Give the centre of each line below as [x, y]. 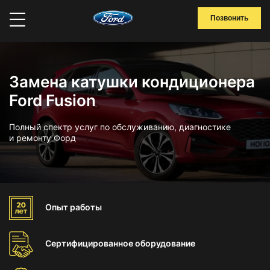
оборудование [165, 243]
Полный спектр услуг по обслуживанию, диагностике [120, 127]
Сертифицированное [90, 243]
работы [86, 207]
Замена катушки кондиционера [132, 82]
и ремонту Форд [42, 138]
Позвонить [229, 18]
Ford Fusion [52, 100]
